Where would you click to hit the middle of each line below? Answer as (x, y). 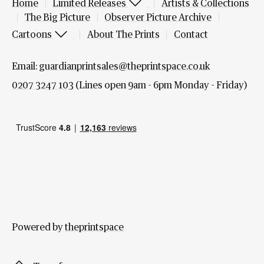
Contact (191, 35)
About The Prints (123, 35)
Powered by (38, 227)
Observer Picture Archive (158, 18)
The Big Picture (57, 18)
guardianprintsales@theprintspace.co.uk (125, 67)
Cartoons (33, 35)
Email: (25, 67)
